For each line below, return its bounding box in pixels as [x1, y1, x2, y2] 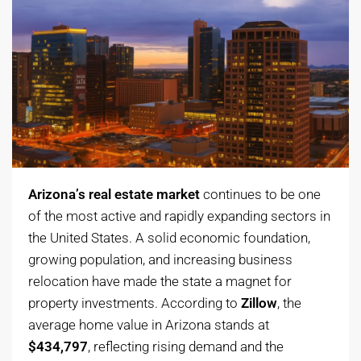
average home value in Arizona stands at [28, 317, 269, 334]
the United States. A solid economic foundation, [28, 230, 310, 247]
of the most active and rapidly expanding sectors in [28, 208, 330, 225]
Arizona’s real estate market [28, 186, 200, 203]
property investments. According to [28, 295, 241, 312]
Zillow [241, 295, 277, 312]
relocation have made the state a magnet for [28, 273, 292, 290]
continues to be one [200, 186, 321, 203]
